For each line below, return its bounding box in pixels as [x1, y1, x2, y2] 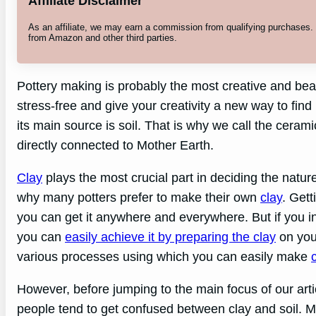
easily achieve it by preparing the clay [65, 230, 276, 245]
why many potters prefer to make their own [17, 190, 260, 205]
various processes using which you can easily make [17, 250, 311, 265]
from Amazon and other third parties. [28, 32, 177, 43]
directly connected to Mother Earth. [17, 138, 214, 153]
